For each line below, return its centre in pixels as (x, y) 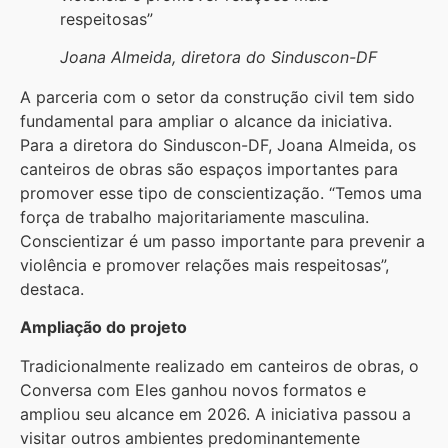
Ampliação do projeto (103, 327)
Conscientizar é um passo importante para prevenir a (222, 241)
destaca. (52, 289)
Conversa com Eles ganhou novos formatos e (193, 389)
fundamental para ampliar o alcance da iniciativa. (206, 121)
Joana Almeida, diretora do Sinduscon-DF (218, 57)
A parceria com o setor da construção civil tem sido (217, 97)
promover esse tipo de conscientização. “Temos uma (221, 193)
